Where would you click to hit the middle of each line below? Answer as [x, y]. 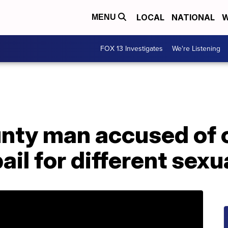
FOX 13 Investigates [132, 48]
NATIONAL [193, 18]
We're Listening [196, 48]
